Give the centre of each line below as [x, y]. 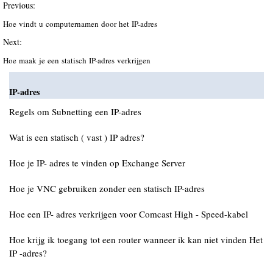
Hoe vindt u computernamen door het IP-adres [81, 24]
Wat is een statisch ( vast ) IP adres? [77, 137]
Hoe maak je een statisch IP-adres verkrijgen [78, 60]
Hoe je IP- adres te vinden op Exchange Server [97, 163]
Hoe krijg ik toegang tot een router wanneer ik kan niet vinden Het [136, 239]
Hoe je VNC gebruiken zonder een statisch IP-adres [107, 188]
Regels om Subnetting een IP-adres [75, 112]
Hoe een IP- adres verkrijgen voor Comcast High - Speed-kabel [129, 214]
